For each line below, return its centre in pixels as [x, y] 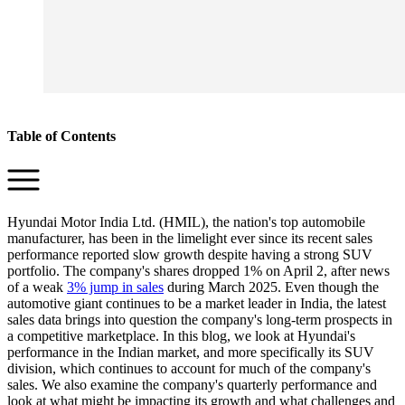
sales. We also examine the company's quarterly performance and [192, 385]
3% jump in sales [115, 287]
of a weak [37, 287]
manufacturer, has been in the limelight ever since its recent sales [190, 239]
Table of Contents [61, 136]
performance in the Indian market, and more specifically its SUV [191, 353]
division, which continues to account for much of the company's [189, 369]
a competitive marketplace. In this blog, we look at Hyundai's [181, 336]
